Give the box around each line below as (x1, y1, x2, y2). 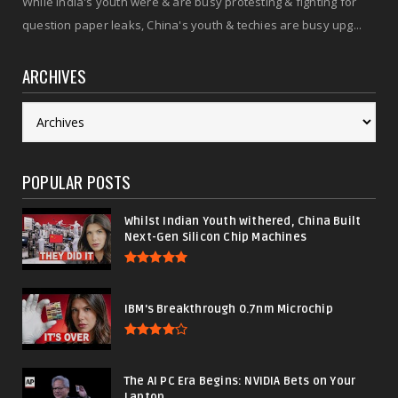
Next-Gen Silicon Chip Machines (124, 229, 306, 244)
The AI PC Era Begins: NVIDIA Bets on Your (124, 373, 356, 388)
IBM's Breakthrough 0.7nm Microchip (124, 301, 333, 316)
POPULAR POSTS (22, 169, 131, 195)
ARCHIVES (22, 63, 87, 89)
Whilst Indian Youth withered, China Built (124, 213, 362, 228)
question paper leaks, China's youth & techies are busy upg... (22, 17, 362, 34)
